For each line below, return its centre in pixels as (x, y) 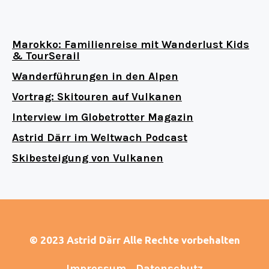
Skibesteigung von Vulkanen (88, 158)
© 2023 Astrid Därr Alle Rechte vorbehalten (134, 240)
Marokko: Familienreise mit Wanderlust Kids (131, 45)
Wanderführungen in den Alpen (95, 77)
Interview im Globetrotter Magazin (103, 117)
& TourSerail (46, 56)
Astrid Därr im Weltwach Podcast (100, 138)
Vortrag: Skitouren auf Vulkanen (97, 97)
